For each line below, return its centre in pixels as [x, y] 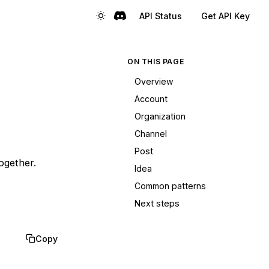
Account [151, 99]
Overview [154, 81]
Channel [151, 134]
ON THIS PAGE [156, 62]
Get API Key [225, 16]
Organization [160, 116]
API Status [161, 16]
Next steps [157, 203]
